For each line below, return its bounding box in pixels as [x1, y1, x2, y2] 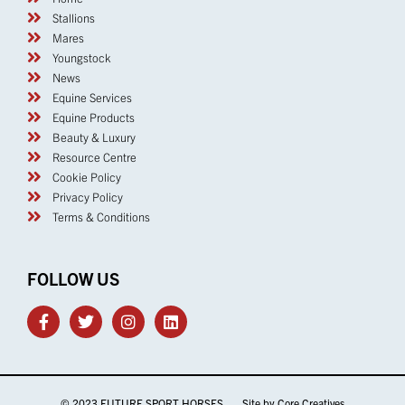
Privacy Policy [52, 188, 123, 204]
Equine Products [52, 108, 135, 125]
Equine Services [52, 89, 132, 105]
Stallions [52, 9, 95, 25]
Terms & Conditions [52, 208, 150, 224]
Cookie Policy [52, 168, 121, 184]
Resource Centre [52, 148, 137, 165]
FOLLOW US [27, 267, 119, 289]
